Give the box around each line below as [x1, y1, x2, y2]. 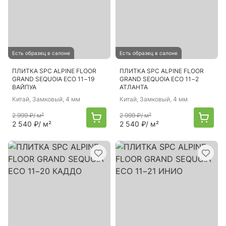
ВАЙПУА [12, 83, 36, 91]
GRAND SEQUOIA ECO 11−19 [12, 75, 94, 83]
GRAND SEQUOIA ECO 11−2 [120, 75, 199, 83]
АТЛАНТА [120, 83, 148, 91]
